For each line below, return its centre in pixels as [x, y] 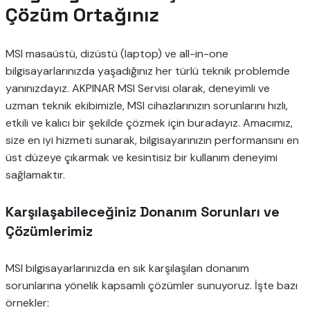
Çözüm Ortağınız [82, 15]
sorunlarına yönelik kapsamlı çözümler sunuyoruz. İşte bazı [152, 285]
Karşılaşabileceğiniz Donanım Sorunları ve [143, 211]
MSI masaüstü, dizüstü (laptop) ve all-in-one [117, 54]
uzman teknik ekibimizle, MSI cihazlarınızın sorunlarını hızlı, [147, 106]
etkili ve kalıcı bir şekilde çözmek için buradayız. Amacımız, [149, 123]
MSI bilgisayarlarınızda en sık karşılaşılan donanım [127, 268]
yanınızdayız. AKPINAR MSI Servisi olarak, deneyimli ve [138, 89]
